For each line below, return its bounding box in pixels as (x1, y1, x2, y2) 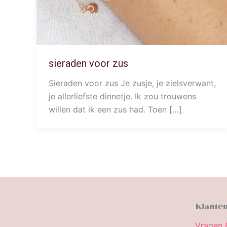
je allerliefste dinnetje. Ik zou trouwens (49, 91, 196, 101)
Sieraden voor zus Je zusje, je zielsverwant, (49, 78, 216, 88)
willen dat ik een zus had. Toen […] (49, 104, 182, 115)
